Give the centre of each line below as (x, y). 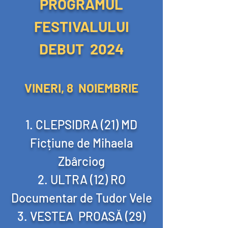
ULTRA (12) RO (88, 179)
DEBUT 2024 (81, 49)
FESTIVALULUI (81, 26)
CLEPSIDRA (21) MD (87, 124)
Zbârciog (81, 161)
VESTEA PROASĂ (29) (88, 216)
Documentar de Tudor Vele (81, 198)
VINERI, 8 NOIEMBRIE (81, 88)
